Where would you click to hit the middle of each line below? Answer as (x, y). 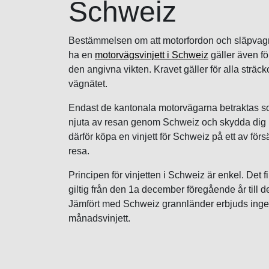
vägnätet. (88, 84)
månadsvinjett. (99, 219)
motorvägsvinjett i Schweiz (152, 55)
